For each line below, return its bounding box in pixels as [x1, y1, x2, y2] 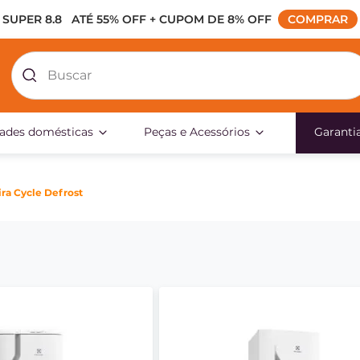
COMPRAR [288, 12, 351, 27]
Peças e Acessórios [144, 125, 250, 139]
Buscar [10, 50, 55, 65]
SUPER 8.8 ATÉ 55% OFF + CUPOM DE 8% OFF [2, 12, 272, 27]
